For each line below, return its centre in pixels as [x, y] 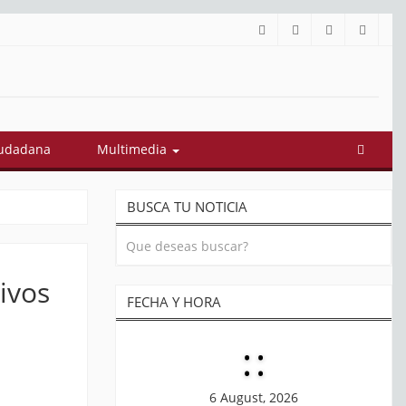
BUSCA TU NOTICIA [187, 207]
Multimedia [134, 150]
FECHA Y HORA [174, 302]
